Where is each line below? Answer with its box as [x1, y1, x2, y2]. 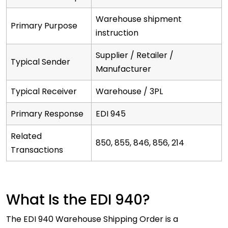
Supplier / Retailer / [96, 49, 174, 62]
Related [11, 130, 42, 142]
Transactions [11, 144, 63, 156]
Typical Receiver [11, 85, 77, 98]
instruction [96, 27, 138, 39]
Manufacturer [96, 63, 151, 75]
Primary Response [11, 108, 83, 120]
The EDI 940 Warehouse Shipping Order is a [6, 213, 178, 225]
